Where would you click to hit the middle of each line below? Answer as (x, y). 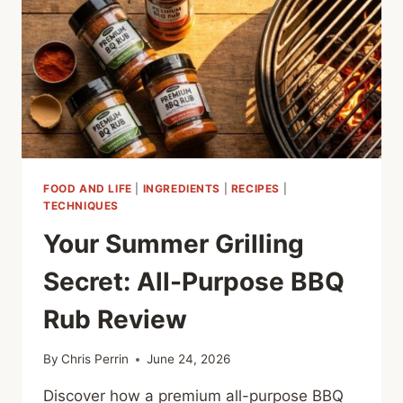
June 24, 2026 (189, 359)
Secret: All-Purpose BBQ (194, 281)
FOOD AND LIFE (88, 188)
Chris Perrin (95, 359)
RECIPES (255, 188)
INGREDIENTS (182, 188)
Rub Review (115, 319)
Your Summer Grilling (174, 243)
